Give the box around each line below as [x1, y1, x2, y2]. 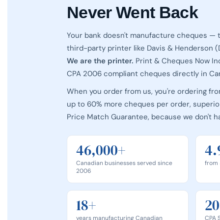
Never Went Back [67, 3, 198, 22]
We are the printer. [67, 56, 134, 66]
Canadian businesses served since [76, 159, 172, 167]
